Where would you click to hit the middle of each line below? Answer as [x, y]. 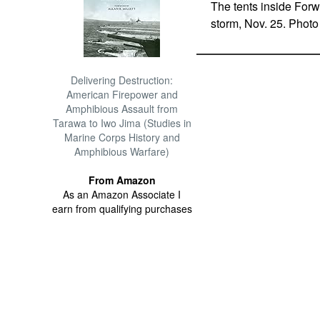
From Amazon [122, 180]
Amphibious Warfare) [122, 151]
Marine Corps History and [122, 137]
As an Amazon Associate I [122, 194]
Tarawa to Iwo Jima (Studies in [122, 123]
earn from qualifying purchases [122, 209]
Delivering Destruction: [122, 80]
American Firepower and [122, 94]
